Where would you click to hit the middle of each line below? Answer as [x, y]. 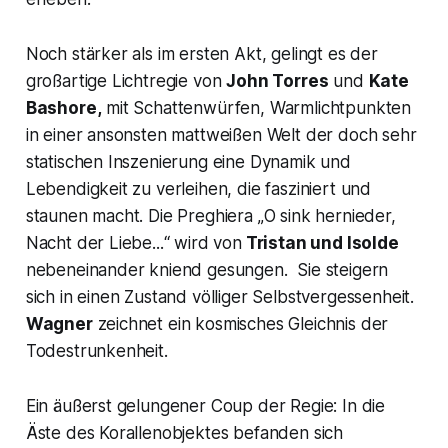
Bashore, [63, 108]
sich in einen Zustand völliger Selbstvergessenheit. [220, 297]
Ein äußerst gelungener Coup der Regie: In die [205, 406]
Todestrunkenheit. [96, 351]
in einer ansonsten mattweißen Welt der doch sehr [221, 135]
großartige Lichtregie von [126, 81]
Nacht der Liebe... [94, 243]
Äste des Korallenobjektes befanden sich [184, 433]
